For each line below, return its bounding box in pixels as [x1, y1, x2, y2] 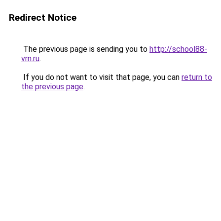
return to [182, 73, 212, 82]
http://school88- [149, 44, 207, 54]
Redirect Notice [9, 12, 76, 23]
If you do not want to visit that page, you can [21, 73, 182, 82]
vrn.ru [21, 54, 39, 63]
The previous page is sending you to [21, 44, 149, 54]
